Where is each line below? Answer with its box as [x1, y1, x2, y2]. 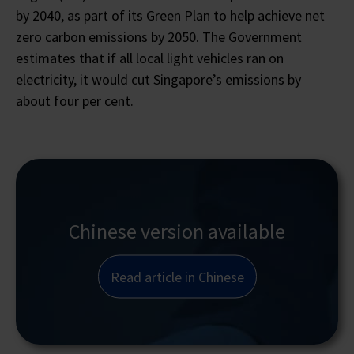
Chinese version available [69, 217, 285, 244]
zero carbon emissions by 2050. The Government [16, 27, 302, 46]
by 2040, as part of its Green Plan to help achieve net [16, 6, 325, 24]
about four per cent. [16, 91, 134, 110]
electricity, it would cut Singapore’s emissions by [16, 70, 301, 88]
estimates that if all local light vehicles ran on [16, 48, 284, 67]
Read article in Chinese [110, 267, 244, 286]
